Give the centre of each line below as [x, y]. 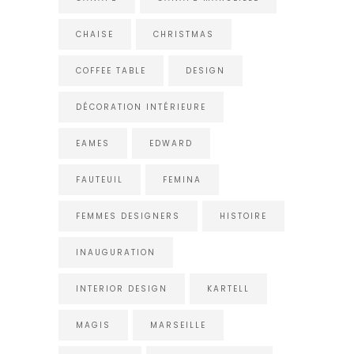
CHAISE [95, 34]
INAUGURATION [116, 252]
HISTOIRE [243, 216]
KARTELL [228, 288]
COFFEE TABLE [111, 70]
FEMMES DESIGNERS [128, 216]
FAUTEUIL [100, 179]
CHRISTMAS [184, 34]
